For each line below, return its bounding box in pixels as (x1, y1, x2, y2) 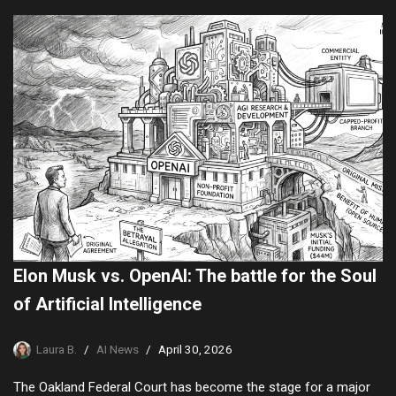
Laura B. (36, 341, 77, 356)
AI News (96, 341, 139, 356)
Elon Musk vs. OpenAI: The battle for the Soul (13, 264, 377, 286)
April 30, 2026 (158, 341, 232, 356)
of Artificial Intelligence (13, 293, 202, 315)
